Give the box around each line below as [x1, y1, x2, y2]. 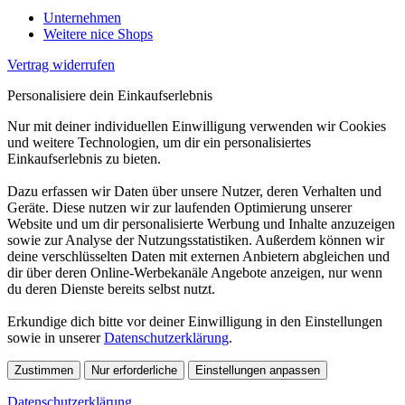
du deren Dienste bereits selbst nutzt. [7, 280, 215, 297]
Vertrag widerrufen [7, 56, 115, 72]
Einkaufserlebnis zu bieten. [7, 150, 161, 166]
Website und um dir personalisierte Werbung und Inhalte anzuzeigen [7, 215, 395, 231]
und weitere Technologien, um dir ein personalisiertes [7, 134, 311, 150]
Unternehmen [43, 9, 121, 25]
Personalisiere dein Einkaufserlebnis [7, 87, 212, 103]
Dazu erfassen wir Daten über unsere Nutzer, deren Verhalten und [7, 183, 381, 199]
